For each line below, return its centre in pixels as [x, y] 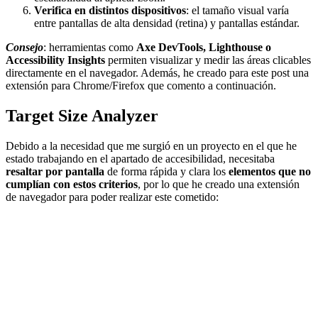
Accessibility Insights [55, 60]
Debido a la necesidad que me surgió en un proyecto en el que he [151, 146]
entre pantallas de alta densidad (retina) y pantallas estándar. [167, 23]
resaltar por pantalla [55, 172]
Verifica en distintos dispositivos [110, 11]
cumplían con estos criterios [72, 185]
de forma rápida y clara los [166, 172]
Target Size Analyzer [82, 116]
